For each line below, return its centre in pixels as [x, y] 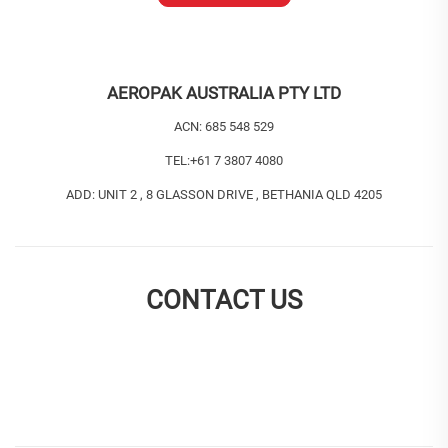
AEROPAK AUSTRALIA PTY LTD [224, 93]
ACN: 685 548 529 [224, 127]
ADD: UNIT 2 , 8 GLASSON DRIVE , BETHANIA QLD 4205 [224, 195]
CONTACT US [224, 300]
